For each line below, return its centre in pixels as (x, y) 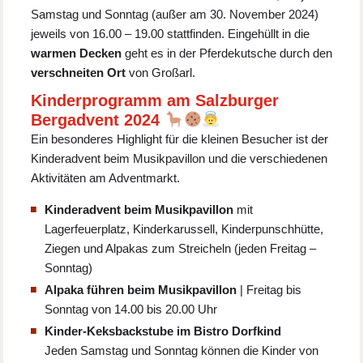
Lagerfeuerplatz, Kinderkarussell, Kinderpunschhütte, (184, 229)
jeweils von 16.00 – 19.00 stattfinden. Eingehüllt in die (171, 34)
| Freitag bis (269, 290)
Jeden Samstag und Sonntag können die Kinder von (182, 351)
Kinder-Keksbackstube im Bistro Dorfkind (163, 331)
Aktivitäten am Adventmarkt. (106, 178)
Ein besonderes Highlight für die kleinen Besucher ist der (180, 139)
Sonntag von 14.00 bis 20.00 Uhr (131, 310)
